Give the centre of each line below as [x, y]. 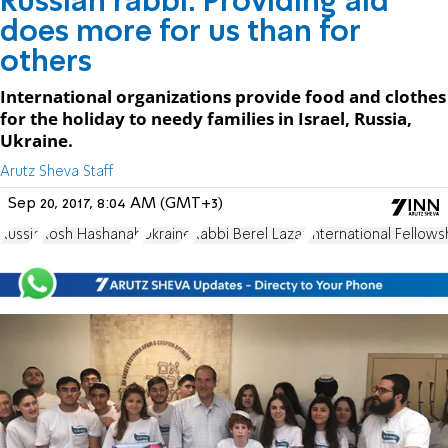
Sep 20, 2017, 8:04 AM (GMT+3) [115, 203]
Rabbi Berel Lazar [249, 234]
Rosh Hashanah [91, 234]
